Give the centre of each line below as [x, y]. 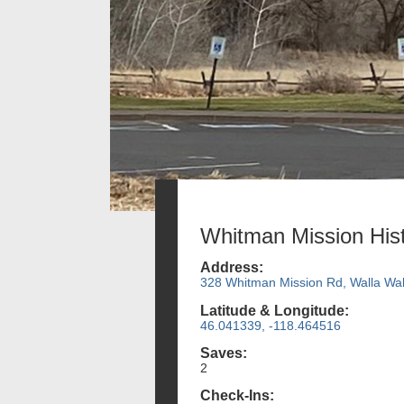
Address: [232, 268]
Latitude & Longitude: [275, 310]
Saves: [224, 353]
